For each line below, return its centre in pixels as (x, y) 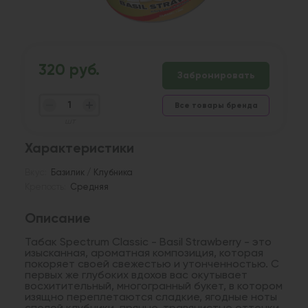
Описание (58, 219)
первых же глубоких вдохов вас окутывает (136, 275)
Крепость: (45, 187)
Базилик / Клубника (92, 173)
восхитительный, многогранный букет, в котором (154, 286)
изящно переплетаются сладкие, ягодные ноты (151, 297)
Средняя (90, 187)
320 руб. (69, 70)
